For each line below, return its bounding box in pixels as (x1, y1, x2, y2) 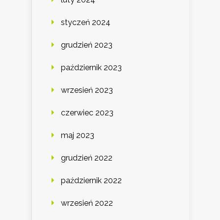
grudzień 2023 (61, 40, 112, 50)
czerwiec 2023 (61, 108, 113, 118)
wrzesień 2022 (61, 198, 113, 208)
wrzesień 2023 (61, 85, 113, 95)
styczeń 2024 (61, 18, 110, 27)
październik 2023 (61, 63, 122, 73)
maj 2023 (61, 131, 94, 140)
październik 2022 (61, 176, 122, 186)
